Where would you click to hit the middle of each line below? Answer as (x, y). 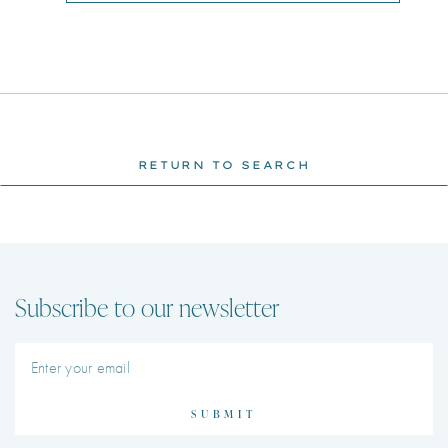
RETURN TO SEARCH (224, 165)
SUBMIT (223, 414)
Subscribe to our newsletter (147, 308)
